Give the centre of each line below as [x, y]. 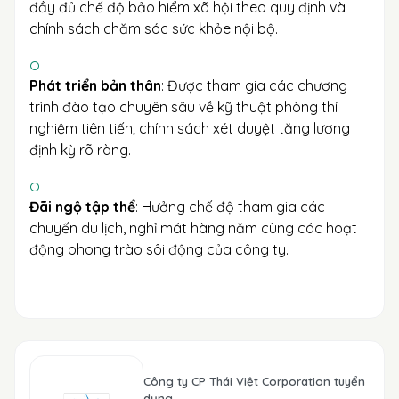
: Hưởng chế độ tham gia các [230, 207]
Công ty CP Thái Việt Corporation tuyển [254, 381]
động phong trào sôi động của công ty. [159, 249]
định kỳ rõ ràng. [80, 150]
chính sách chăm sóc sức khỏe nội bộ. [154, 28]
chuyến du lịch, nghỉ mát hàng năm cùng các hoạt [193, 228]
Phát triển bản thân [95, 85]
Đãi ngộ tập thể [82, 207]
